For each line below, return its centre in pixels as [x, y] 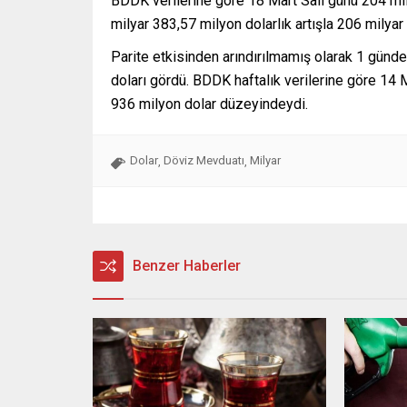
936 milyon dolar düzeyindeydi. [209, 104]
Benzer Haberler [187, 265]
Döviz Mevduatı [204, 160]
